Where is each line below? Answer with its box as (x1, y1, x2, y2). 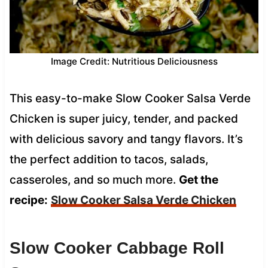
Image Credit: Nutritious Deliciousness (50, 55, 218, 67)
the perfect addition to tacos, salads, (9, 152, 208, 166)
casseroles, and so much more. (9, 172, 179, 187)
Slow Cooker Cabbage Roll (9, 238, 224, 257)
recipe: (9, 193, 48, 207)
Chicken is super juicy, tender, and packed (9, 111, 238, 126)
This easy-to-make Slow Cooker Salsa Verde (9, 91, 251, 105)
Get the (178, 172, 218, 187)
